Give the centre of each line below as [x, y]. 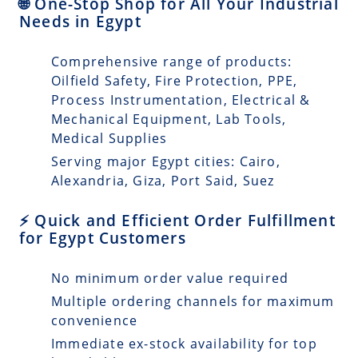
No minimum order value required [170, 278]
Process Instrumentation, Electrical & [181, 100]
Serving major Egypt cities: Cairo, [166, 161]
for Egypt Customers [103, 238]
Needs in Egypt [80, 21]
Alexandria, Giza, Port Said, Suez [163, 180]
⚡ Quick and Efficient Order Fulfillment [177, 221]
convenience [95, 321]
